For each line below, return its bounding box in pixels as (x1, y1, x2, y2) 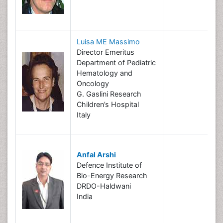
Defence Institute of (77, 161, 142, 169)
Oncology (77, 79, 109, 88)
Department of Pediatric (77, 58, 156, 67)
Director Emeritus (77, 48, 134, 56)
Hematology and (77, 69, 132, 77)
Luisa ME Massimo (77, 37, 140, 46)
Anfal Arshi (77, 150, 116, 159)
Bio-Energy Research (77, 171, 147, 180)
